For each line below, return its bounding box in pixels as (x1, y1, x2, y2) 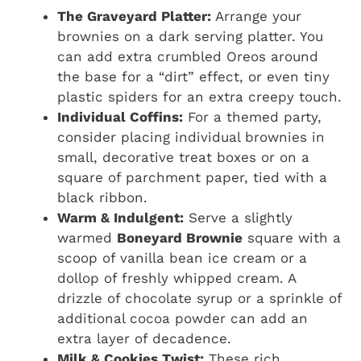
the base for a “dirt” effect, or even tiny (57, 68, 330, 85)
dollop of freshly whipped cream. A (57, 269, 296, 286)
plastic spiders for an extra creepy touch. (57, 88, 342, 105)
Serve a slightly (184, 209, 293, 226)
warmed (57, 229, 117, 246)
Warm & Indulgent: (57, 209, 184, 226)
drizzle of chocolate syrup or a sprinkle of (57, 289, 342, 306)
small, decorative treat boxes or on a (57, 148, 309, 165)
